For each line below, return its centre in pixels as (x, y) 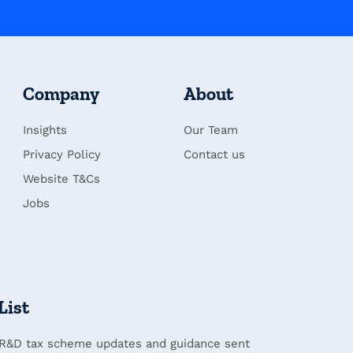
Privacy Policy (62, 155)
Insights (45, 130)
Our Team (210, 130)
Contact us (214, 155)
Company (61, 94)
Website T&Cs (62, 179)
